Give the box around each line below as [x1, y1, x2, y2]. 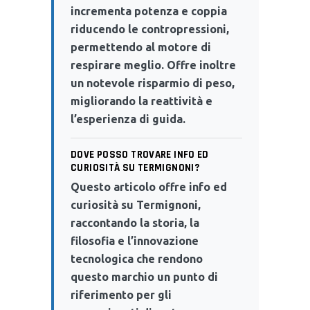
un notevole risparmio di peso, [71, 76, 235, 89]
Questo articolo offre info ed [71, 180, 227, 193]
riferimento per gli [71, 288, 172, 301]
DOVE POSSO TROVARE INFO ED [71, 147, 209, 161]
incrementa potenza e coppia [71, 4, 227, 17]
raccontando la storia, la [71, 216, 199, 229]
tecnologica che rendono [71, 252, 203, 265]
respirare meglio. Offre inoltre [71, 58, 236, 71]
